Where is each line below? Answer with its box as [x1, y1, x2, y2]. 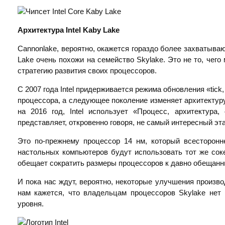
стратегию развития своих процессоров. [18, 66, 157, 75]
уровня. [18, 199, 44, 208]
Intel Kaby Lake [64, 26, 120, 35]
